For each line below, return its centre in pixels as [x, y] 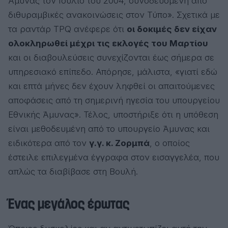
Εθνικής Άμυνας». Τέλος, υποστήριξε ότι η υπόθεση [113, 114]
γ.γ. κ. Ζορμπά [119, 143]
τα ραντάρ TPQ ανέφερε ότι [67, 29]
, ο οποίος [170, 143]
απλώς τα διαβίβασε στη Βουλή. [73, 171]
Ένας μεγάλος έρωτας [69, 204]
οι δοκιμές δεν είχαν [172, 29]
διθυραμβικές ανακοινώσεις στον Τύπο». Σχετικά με [114, 15]
